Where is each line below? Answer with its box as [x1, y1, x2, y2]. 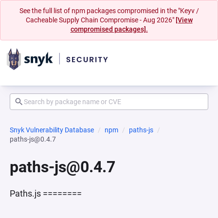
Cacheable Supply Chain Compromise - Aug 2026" [25, 16, 176, 24]
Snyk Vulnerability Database [10, 126, 94, 134]
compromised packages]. [70, 25, 148, 33]
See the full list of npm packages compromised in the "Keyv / [19, 7, 199, 15]
